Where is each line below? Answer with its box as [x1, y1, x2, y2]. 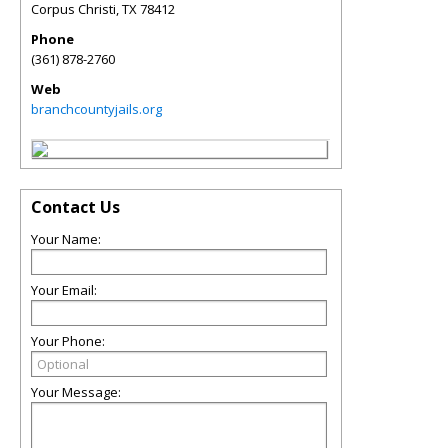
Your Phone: [31, 332, 105, 350]
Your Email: [31, 281, 97, 299]
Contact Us [31, 196, 120, 218]
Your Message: [31, 383, 121, 401]
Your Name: [31, 230, 101, 248]
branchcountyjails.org [31, 100, 162, 118]
